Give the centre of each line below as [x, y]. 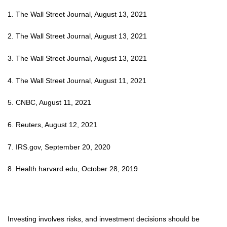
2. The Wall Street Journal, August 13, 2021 [77, 36]
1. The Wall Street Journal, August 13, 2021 [77, 14]
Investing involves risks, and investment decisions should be [104, 219]
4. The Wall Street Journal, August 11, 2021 [77, 80]
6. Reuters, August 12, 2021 [52, 124]
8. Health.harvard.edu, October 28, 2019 [73, 169]
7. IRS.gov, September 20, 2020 [59, 147]
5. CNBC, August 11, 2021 [49, 103]
